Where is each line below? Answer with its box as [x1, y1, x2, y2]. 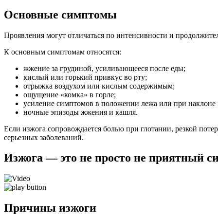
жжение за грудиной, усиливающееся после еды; [23, 64, 185, 73]
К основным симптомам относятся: [4, 47, 121, 56]
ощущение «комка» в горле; [23, 90, 116, 99]
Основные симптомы [4, 8, 117, 21]
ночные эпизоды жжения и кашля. [23, 108, 138, 116]
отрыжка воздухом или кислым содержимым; [23, 81, 175, 90]
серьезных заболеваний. [4, 133, 84, 142]
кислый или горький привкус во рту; [23, 73, 147, 81]
